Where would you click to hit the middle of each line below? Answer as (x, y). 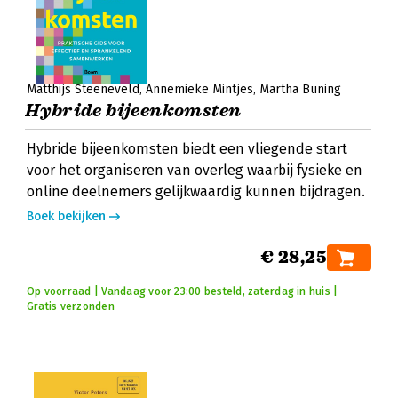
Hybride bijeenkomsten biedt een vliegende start (187, 149)
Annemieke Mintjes (199, 89)
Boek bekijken (66, 216)
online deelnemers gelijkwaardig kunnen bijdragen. (196, 191)
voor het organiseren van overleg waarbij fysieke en (195, 170)
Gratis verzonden (71, 306)
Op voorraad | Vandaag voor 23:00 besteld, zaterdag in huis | (183, 291)
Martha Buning (300, 89)
